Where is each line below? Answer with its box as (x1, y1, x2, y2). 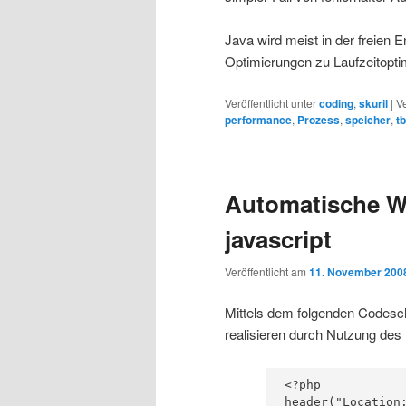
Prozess (297, 111, 340, 128)
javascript (225, 222, 332, 256)
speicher (345, 111, 391, 128)
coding (319, 94, 353, 111)
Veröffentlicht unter (225, 94, 316, 111)
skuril (359, 94, 388, 111)
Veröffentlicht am (225, 264, 309, 280)
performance (225, 111, 292, 128)
